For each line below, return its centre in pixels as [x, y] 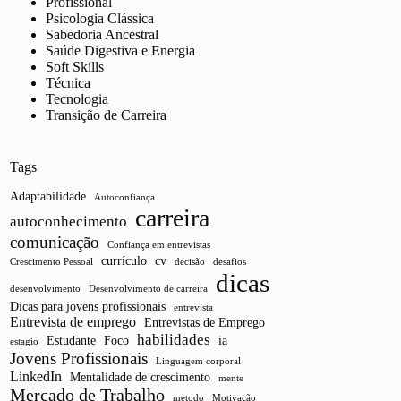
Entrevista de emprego [73, 322]
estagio [25, 342]
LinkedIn [36, 377]
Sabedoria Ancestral [102, 34]
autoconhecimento [69, 222]
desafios [230, 262]
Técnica [68, 82]
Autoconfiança [125, 198]
